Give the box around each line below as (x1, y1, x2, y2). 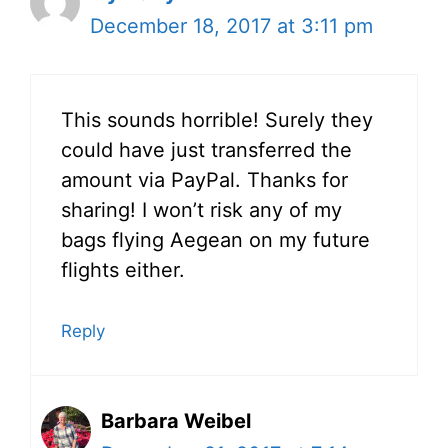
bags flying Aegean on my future (61, 227, 370, 252)
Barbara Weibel (101, 408, 251, 433)
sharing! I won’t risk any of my (61, 197, 342, 222)
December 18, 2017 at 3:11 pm (90, 13, 373, 38)
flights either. (61, 257, 185, 282)
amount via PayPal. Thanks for (61, 167, 348, 192)
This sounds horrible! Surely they (61, 107, 373, 132)
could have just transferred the (61, 137, 352, 162)
